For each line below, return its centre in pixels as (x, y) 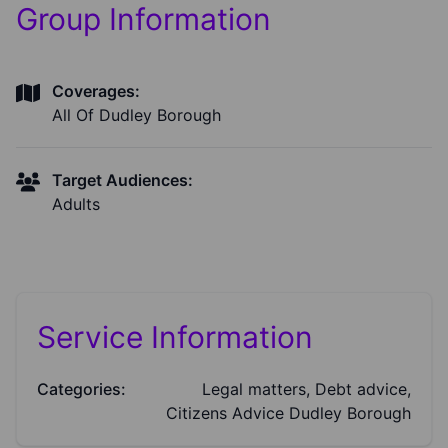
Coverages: (96, 91)
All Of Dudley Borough (136, 115)
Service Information (175, 337)
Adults (76, 204)
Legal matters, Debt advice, (306, 389)
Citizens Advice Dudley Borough (288, 413)
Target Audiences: (122, 180)
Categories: (81, 389)
